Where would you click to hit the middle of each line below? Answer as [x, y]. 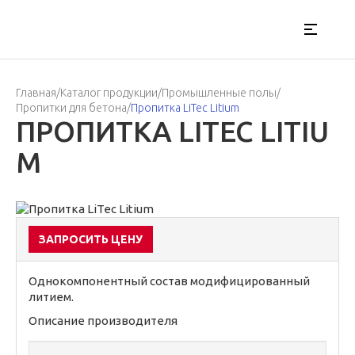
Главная [36, 93]
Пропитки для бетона [71, 108]
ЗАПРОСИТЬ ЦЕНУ [91, 239]
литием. [51, 297]
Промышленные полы [219, 93]
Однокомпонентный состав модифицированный [169, 281]
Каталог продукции [109, 93]
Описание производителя [103, 321]
